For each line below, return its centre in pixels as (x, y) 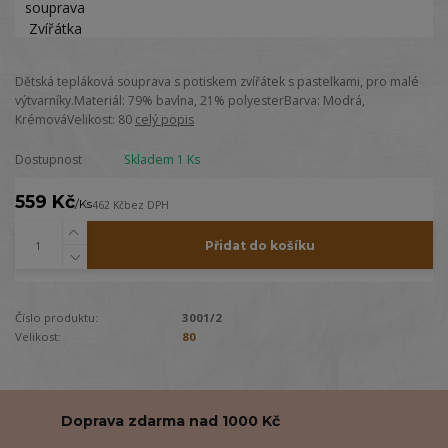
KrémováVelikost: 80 (75, 119)
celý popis (164, 119)
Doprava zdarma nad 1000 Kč (171, 420)
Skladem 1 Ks (161, 160)
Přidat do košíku (259, 245)
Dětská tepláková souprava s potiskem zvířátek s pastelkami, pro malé (217, 81)
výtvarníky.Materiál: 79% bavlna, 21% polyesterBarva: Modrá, (190, 100)
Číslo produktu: (56, 318)
